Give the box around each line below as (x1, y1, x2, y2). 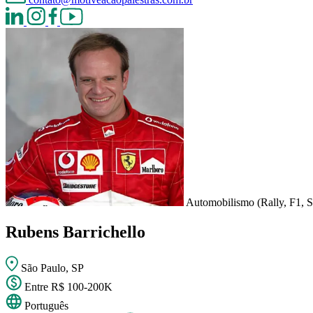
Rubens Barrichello (6, 222, 145, 241)
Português (24, 299, 68, 312)
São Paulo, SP (21, 261, 84, 274)
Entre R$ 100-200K (24, 280, 112, 293)
